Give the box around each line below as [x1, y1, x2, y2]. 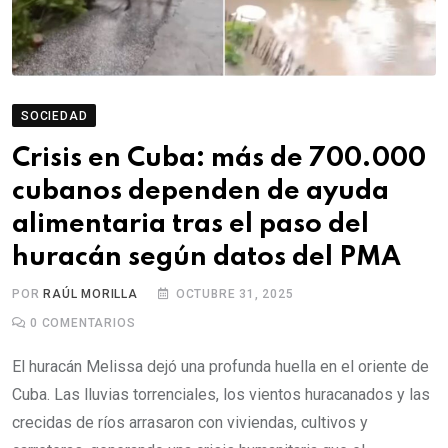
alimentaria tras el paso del [12, 211, 369, 238]
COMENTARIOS [37, 316, 136, 330]
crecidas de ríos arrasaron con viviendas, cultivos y [12, 413, 368, 432]
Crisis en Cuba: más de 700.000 [12, 145, 426, 172]
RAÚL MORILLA [43, 287, 138, 301]
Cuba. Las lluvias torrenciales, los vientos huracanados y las [12, 385, 430, 404]
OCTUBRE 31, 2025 [175, 287, 294, 301]
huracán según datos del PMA [12, 244, 401, 271]
